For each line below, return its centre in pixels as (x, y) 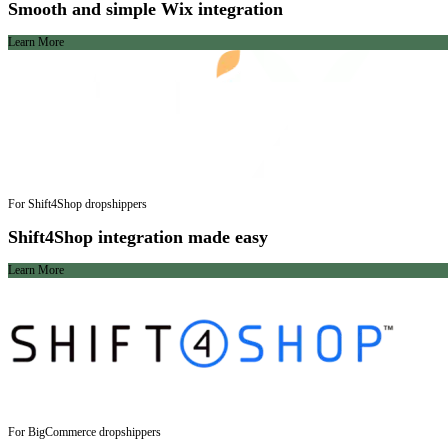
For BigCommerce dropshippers (84, 431)
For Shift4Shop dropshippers (77, 203)
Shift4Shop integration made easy (138, 236)
